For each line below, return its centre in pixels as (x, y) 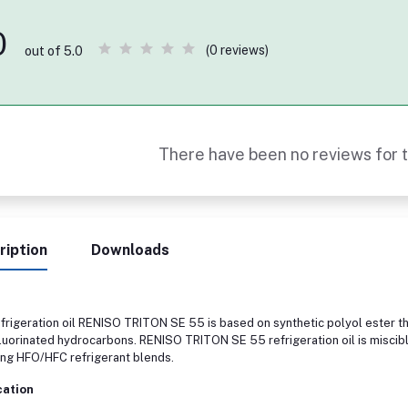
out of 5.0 (54, 51)
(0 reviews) (238, 51)
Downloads (131, 250)
